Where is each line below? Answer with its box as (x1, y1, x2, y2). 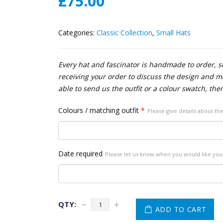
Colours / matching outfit (58, 106, 139, 115)
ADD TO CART (155, 204, 207, 214)
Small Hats (156, 28, 191, 38)
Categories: (58, 28, 97, 38)
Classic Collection (97, 28, 152, 38)
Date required (58, 149, 103, 159)
